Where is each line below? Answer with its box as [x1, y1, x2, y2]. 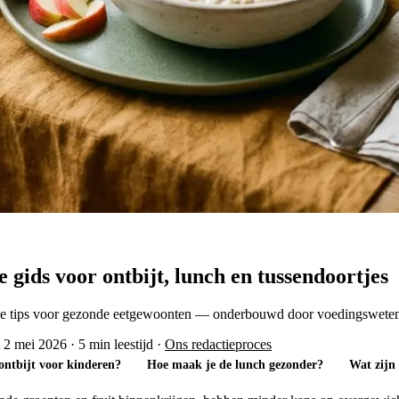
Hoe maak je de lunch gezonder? [146, 358, 323, 372]
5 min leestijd [78, 336, 153, 352]
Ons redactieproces [165, 336, 272, 352]
